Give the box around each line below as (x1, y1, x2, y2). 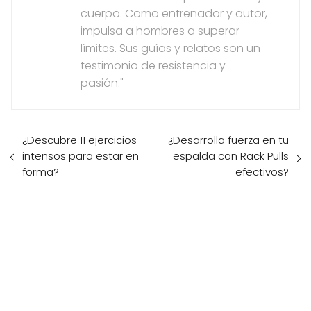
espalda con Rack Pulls (173, 149, 289, 164)
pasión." (81, 75, 124, 92)
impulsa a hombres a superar (81, 23, 239, 40)
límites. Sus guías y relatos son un (81, 40, 260, 57)
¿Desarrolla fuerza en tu (168, 133, 289, 148)
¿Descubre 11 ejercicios (22, 133, 137, 148)
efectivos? (235, 165, 289, 180)
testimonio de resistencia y (81, 58, 226, 74)
